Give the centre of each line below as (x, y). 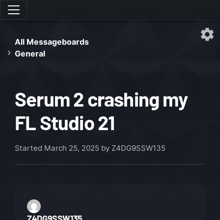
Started (29, 148)
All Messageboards (52, 42)
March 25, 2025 (72, 148)
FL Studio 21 (65, 122)
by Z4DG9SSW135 (132, 148)
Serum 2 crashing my (101, 99)
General (30, 54)
